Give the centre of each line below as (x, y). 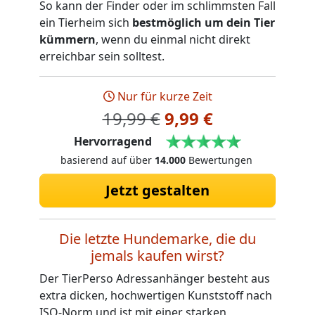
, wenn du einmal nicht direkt (173, 40)
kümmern (67, 40)
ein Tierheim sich (86, 23)
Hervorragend (113, 142)
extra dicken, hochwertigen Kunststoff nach (156, 295)
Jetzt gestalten (157, 190)
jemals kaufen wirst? (157, 255)
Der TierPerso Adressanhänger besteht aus (155, 278)
